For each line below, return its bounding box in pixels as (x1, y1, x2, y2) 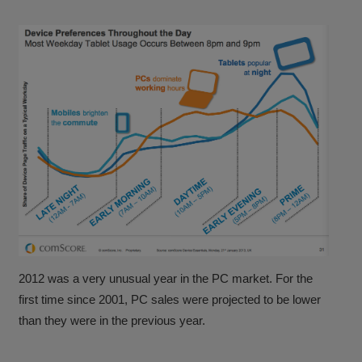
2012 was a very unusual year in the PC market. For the (19, 271, 314, 286)
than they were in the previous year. (19, 314, 206, 328)
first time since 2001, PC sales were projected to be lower (19, 293, 322, 307)
